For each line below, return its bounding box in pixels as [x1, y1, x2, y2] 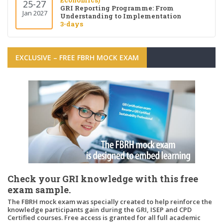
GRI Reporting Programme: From [60, 3, 174, 13]
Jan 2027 [21, 8, 47, 18]
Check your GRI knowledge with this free [7, 172, 198, 185]
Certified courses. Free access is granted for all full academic [7, 213, 201, 222]
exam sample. [7, 183, 71, 196]
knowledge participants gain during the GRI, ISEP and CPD [7, 205, 192, 214]
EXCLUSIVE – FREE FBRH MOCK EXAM [15, 52, 139, 62]
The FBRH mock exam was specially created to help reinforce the [7, 197, 212, 206]
